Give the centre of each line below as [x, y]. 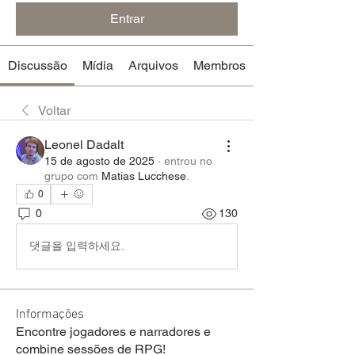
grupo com [71, 176]
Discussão [37, 65]
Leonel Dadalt [84, 144]
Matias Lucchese [144, 176]
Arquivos [153, 65]
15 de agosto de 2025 [99, 160]
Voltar [54, 110]
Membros [220, 65]
